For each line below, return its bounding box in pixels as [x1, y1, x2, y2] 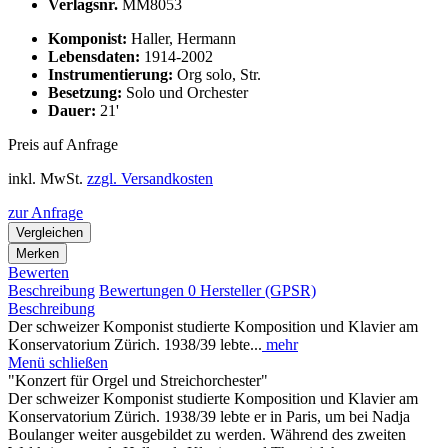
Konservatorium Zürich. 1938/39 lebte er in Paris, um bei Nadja [8, 407, 410, 425]
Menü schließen [8, 353, 108, 371]
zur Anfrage [8, 203, 83, 221]
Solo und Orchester [126, 83, 248, 101]
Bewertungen [99, 281, 188, 299]
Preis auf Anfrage [8, 135, 118, 153]
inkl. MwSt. [8, 169, 87, 187]
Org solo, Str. [177, 65, 261, 83]
